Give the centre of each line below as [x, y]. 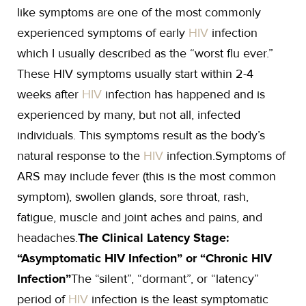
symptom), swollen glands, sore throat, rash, [133, 197]
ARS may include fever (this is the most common [147, 176]
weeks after [50, 94]
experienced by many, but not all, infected [129, 115]
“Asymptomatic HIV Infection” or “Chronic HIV [144, 258]
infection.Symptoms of [226, 156]
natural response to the [80, 156]
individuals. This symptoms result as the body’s [141, 135]
